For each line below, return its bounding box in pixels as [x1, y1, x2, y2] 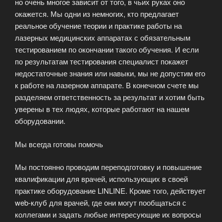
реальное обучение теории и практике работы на [15, 20, 182, 31]
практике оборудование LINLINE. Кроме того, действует [15, 185, 206, 196]
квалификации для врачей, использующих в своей [15, 173, 188, 184]
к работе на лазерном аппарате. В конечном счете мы [15, 80, 199, 91]
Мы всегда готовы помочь [15, 138, 103, 149]
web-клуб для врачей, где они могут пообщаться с [15, 197, 186, 208]
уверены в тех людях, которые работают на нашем [15, 104, 189, 114]
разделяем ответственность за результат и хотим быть [15, 92, 205, 103]
